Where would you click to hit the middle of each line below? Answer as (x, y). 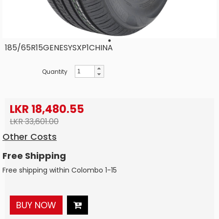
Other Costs (30, 136)
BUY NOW (36, 205)
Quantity (55, 71)
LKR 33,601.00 (34, 121)
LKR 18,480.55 (47, 109)
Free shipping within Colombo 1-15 (60, 170)
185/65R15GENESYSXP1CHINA (59, 48)
